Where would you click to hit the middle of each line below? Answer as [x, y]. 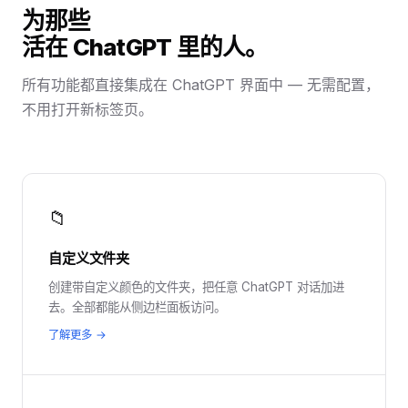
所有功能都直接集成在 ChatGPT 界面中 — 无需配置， [201, 85]
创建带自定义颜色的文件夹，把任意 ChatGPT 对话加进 [196, 287]
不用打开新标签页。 [87, 109]
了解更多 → [77, 335]
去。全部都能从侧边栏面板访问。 [137, 307]
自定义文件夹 [89, 258]
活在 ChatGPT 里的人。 [145, 47]
